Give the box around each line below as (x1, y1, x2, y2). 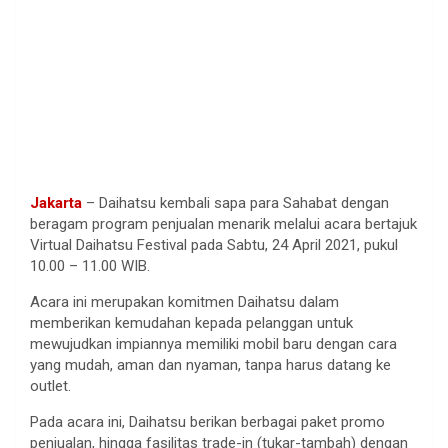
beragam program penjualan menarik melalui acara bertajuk (30, 214, 417, 233)
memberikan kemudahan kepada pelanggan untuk (30, 313, 353, 332)
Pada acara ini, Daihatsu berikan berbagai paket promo (30, 412, 385, 431)
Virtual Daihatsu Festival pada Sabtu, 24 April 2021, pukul (30, 235, 398, 254)
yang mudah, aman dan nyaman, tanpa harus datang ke (30, 355, 391, 374)
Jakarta (30, 193, 82, 212)
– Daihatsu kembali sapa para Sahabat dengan (82, 193, 389, 212)
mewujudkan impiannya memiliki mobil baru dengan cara (30, 334, 397, 353)
